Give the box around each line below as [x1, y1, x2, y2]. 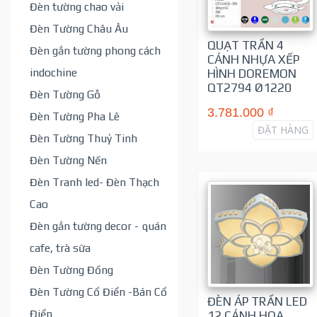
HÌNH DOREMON [207, 67, 296, 81]
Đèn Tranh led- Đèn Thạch [30, 175, 159, 188]
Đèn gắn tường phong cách [30, 43, 161, 57]
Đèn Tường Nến [30, 153, 107, 166]
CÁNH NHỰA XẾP [207, 52, 299, 67]
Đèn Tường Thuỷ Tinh [30, 131, 137, 144]
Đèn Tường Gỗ [30, 87, 100, 100]
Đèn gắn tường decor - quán [30, 219, 166, 232]
